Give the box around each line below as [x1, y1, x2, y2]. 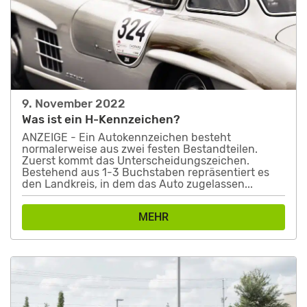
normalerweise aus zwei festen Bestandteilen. [22, 142, 258, 156]
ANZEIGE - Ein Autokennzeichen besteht [22, 130, 231, 144]
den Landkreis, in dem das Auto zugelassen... [22, 177, 253, 191]
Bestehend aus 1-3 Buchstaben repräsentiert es [22, 165, 269, 179]
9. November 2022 [22, 97, 125, 111]
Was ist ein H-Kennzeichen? [22, 112, 180, 127]
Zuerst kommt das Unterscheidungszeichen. [22, 153, 249, 167]
